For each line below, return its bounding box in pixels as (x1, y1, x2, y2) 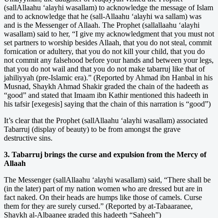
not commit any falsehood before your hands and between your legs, (4, 55, 214, 64)
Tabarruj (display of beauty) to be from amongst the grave (4, 125, 181, 133)
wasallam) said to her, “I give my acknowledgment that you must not (4, 29, 214, 38)
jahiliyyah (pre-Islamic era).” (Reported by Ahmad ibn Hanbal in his (4, 73, 213, 82)
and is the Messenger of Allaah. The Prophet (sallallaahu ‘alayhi (4, 20, 200, 29)
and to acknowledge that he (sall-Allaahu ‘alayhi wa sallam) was (4, 12, 201, 20)
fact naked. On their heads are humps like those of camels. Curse (4, 193, 202, 201)
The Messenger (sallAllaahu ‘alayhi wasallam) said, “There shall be (4, 175, 211, 184)
